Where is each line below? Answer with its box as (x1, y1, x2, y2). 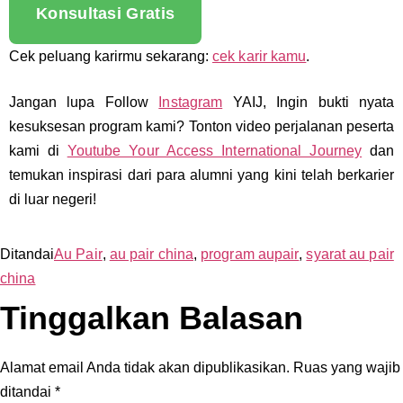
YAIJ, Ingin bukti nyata (222, 94, 395, 111)
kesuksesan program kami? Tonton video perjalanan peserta (9, 119, 394, 135)
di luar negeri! (9, 192, 96, 208)
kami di (9, 143, 67, 159)
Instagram (158, 94, 223, 111)
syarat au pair (306, 246, 394, 263)
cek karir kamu (212, 49, 307, 65)
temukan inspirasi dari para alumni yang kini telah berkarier (9, 167, 394, 184)
